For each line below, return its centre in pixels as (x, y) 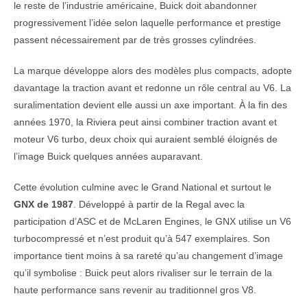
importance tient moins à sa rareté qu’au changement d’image (148, 256)
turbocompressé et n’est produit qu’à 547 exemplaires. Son (142, 239)
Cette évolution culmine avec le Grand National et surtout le (143, 187)
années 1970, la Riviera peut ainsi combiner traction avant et (145, 122)
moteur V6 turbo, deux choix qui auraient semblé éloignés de (146, 139)
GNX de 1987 (44, 205)
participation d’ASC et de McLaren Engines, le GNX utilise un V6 (152, 222)
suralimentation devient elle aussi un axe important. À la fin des (150, 105)
